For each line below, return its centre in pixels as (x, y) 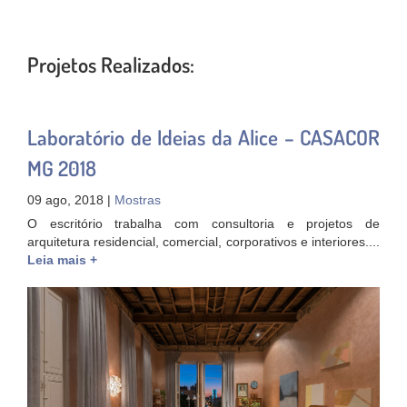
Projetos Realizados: (111, 64)
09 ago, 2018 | (71, 201)
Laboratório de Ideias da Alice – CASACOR (203, 137)
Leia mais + (62, 260)
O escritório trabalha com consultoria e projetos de (203, 223)
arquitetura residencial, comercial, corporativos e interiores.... (203, 242)
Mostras (138, 201)
